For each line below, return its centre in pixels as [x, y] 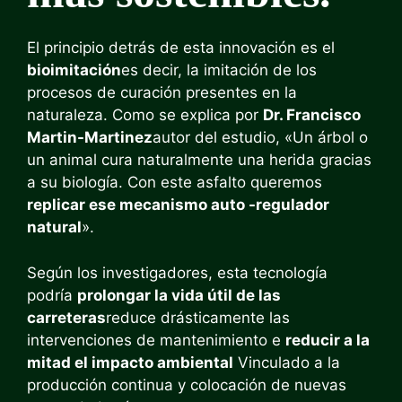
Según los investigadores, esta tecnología [177, 272]
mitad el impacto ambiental [130, 362]
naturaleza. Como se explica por [145, 115]
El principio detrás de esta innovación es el [181, 48]
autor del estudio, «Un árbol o [260, 137]
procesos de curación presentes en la [162, 92]
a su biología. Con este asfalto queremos [175, 182]
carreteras [66, 317]
